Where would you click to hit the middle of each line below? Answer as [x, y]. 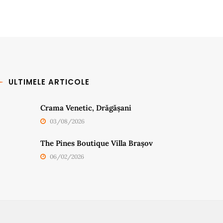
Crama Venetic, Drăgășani [86, 108]
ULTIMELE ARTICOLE [49, 82]
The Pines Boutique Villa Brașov [97, 143]
